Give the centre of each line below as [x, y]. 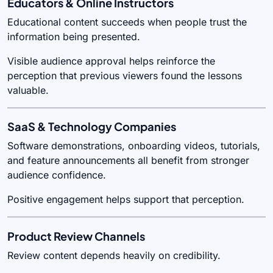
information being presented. [74, 37]
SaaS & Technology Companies [92, 127]
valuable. [28, 90]
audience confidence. [57, 175]
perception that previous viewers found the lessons [125, 76]
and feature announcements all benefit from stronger [128, 161]
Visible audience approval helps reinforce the [111, 61]
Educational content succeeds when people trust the [127, 22]
